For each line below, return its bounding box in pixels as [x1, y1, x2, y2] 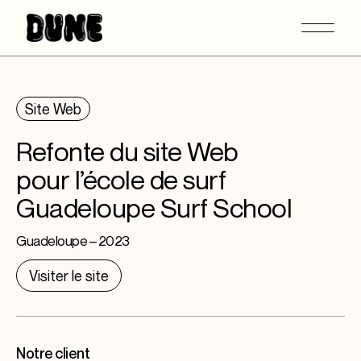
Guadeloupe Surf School [16, 192, 292, 223]
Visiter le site [29, 267, 109, 284]
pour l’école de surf [16, 164, 226, 195]
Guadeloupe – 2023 [16, 232, 130, 249]
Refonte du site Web [16, 135, 239, 167]
